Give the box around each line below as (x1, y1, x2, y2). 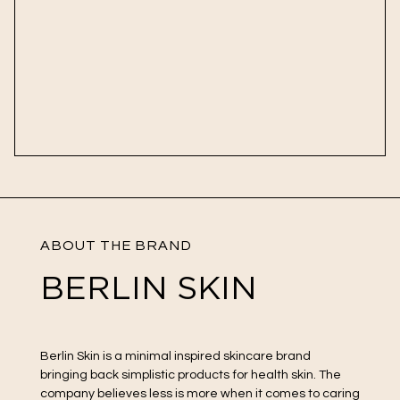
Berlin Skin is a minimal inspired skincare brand (39, 348, 311, 362)
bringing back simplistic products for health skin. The (39, 367, 341, 381)
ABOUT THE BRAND (39, 238, 192, 254)
